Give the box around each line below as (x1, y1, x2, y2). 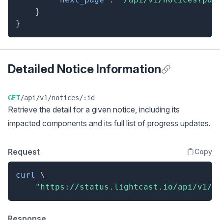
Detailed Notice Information (8, 62, 161, 76)
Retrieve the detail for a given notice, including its (8, 105, 180, 114)
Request (8, 147, 40, 157)
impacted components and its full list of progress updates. (8, 118, 211, 128)
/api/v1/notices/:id (20, 94, 95, 102)
